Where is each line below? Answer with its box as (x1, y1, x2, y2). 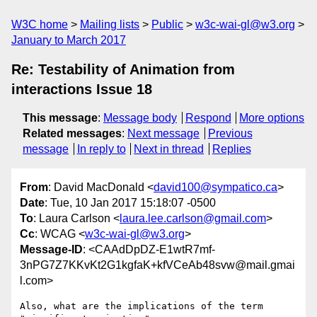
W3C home (11, 18, 68, 30)
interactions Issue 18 (11, 81, 152, 97)
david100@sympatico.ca (154, 181, 277, 194)
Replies (212, 143, 251, 155)
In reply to (76, 143, 126, 155)
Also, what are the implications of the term (20, 301, 263, 312)
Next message (127, 127, 200, 139)
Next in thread (134, 143, 204, 155)
